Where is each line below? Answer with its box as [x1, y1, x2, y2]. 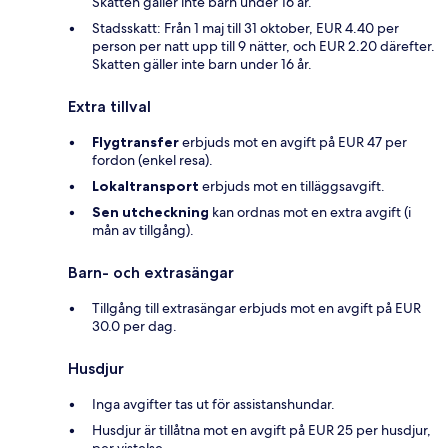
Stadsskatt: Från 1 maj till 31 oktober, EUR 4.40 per [92, 18, 399, 37]
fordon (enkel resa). [92, 150, 213, 169]
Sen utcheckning [92, 202, 209, 221]
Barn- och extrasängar [68, 262, 234, 282]
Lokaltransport [92, 176, 199, 195]
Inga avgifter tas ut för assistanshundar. [92, 394, 335, 413]
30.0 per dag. [92, 316, 177, 335]
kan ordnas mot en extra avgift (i [209, 202, 411, 221]
